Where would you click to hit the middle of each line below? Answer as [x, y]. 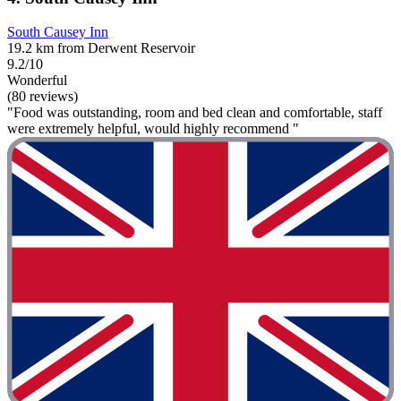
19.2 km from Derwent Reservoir [101, 48]
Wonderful [37, 81]
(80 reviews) [43, 97]
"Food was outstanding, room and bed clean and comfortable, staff [195, 113]
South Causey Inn [58, 32]
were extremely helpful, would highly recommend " [153, 129]
